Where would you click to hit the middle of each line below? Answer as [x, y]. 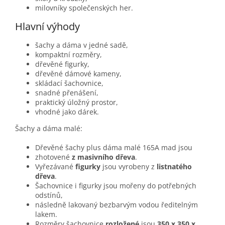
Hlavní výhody [47, 26]
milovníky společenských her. [84, 8]
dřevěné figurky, [62, 64]
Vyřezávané [55, 167]
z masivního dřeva [103, 157]
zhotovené [53, 157]
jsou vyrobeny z [129, 167]
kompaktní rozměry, [69, 55]
